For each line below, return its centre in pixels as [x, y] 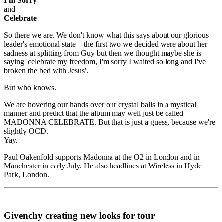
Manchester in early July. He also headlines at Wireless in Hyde [103, 166]
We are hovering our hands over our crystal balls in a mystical [100, 104]
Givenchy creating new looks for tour [79, 216]
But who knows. [30, 87]
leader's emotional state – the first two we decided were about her [106, 44]
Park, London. [27, 174]
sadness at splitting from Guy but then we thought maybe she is [103, 53]
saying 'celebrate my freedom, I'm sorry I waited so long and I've [105, 61]
